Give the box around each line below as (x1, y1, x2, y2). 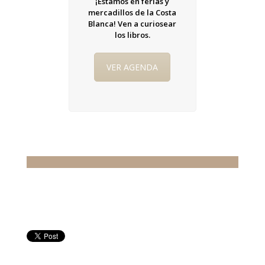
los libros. (114, 30, 150, 40)
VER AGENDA (106, 62, 159, 73)
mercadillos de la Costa (88, 7, 177, 18)
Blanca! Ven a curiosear (88, 18, 177, 29)
